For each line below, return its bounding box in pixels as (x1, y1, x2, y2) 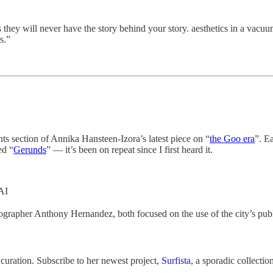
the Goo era (210, 133, 255, 144)
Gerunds (13, 144, 46, 155)
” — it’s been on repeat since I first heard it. (46, 144, 213, 155)
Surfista (161, 255, 191, 266)
